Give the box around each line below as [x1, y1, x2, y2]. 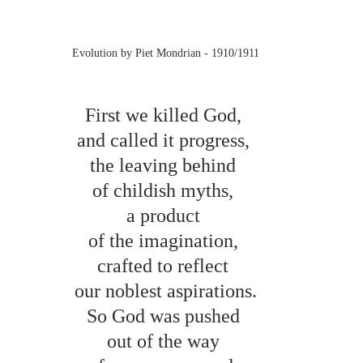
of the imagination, [88, 229, 243, 251]
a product [126, 204, 205, 226]
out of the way [106, 330, 224, 352]
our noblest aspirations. [74, 280, 257, 301]
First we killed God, [84, 104, 246, 126]
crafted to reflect [97, 254, 233, 276]
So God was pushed [86, 305, 245, 327]
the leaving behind [90, 154, 241, 176]
